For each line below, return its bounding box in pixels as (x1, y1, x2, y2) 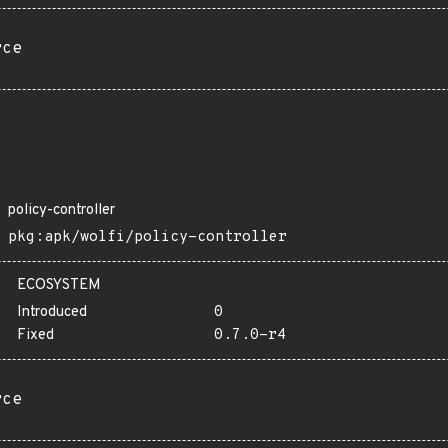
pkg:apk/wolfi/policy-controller (8, 228, 287, 247)
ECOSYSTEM (17, 276, 101, 295)
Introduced (17, 303, 87, 322)
